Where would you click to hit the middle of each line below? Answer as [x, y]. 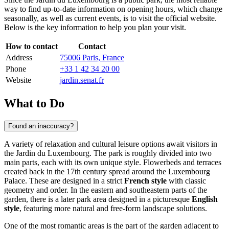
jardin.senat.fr [82, 80]
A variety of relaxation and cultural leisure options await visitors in [111, 144]
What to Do [34, 103]
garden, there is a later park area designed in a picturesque [98, 199]
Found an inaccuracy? [41, 126]
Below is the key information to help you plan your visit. [95, 27]
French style [145, 180]
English [205, 199]
